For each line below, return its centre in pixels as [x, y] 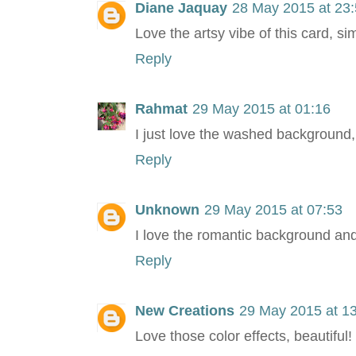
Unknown [167, 210]
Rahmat [161, 109]
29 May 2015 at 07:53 [273, 210]
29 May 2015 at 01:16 [261, 109]
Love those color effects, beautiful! [244, 337]
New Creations [185, 311]
